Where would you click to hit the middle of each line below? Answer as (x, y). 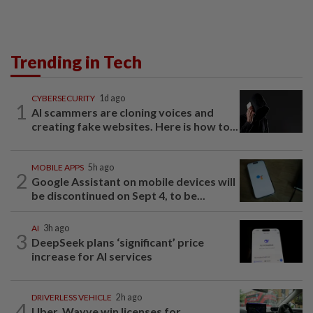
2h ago (129, 297)
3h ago (56, 228)
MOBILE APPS (58, 167)
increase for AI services (92, 256)
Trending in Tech (76, 61)
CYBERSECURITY (63, 98)
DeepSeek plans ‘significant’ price (118, 242)
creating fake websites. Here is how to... (135, 126)
